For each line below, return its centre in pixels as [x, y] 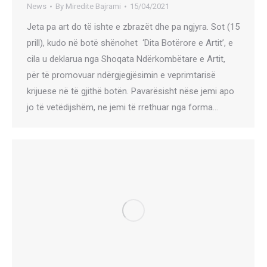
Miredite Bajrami [93, 7]
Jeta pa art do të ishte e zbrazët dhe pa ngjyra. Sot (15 [133, 27]
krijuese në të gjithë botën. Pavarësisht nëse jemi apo [131, 91]
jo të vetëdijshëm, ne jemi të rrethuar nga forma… [122, 108]
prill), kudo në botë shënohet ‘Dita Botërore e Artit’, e [130, 43]
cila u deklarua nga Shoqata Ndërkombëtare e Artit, [126, 59]
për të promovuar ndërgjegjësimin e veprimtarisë [121, 75]
